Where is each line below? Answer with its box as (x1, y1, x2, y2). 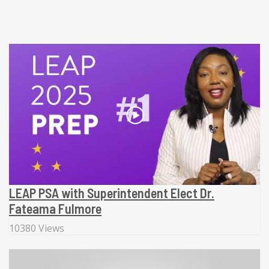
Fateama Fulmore (9, 201, 101, 217)
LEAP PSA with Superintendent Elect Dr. (9, 185, 214, 201)
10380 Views (9, 222, 64, 235)
